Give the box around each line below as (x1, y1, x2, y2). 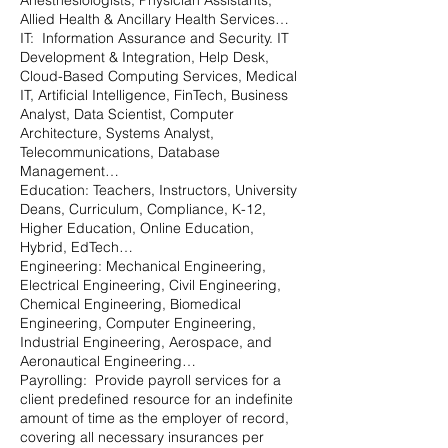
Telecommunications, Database (20, 143, 220, 161)
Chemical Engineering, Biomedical (20, 295, 241, 313)
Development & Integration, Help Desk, (20, 48, 269, 66)
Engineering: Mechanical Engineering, (20, 257, 266, 275)
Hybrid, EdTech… (20, 238, 133, 256)
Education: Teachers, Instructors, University (20, 181, 297, 199)
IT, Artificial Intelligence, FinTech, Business (20, 86, 288, 104)
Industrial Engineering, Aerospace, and (20, 333, 272, 351)
